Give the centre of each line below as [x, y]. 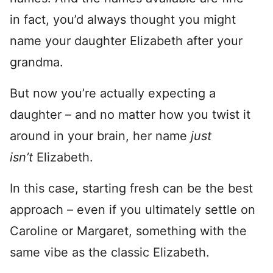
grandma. [37, 62]
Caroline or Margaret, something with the [128, 231]
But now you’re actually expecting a [113, 93]
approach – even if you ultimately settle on [133, 210]
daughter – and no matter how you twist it [130, 115]
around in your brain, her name [100, 136]
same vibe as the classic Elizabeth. [110, 252]
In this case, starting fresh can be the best [131, 188]
